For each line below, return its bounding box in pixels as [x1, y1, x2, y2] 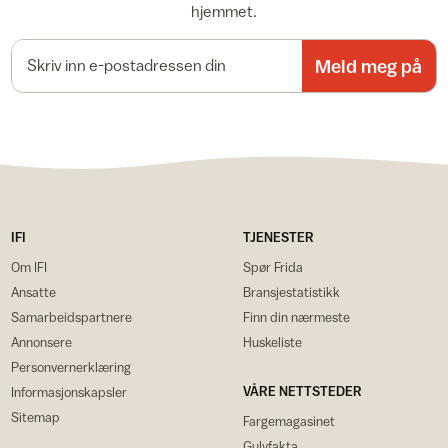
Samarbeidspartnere [11, 308, 133, 325]
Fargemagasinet [242, 413, 335, 430]
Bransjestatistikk [242, 283, 340, 300]
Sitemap [11, 408, 61, 425]
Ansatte [11, 283, 57, 300]
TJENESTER [242, 228, 314, 245]
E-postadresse [223, 39, 321, 57]
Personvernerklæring [11, 358, 132, 375]
